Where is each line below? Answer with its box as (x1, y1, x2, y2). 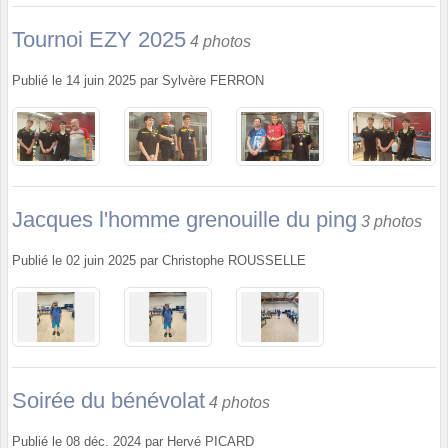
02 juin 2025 (66, 254, 136, 269)
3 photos (361, 213, 422, 231)
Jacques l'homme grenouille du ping (12, 207, 357, 233)
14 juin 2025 (66, 73, 136, 88)
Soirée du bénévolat (12, 387, 205, 413)
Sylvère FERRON (162, 73, 264, 88)
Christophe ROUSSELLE (162, 254, 306, 269)
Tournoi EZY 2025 (12, 26, 186, 52)
